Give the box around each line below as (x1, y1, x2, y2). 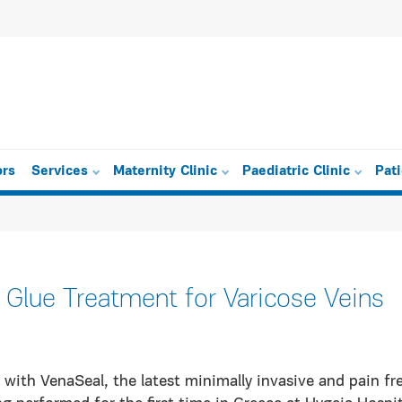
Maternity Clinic (113, 165, 217, 179)
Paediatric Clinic (242, 165, 350, 179)
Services (31, 165, 88, 179)
